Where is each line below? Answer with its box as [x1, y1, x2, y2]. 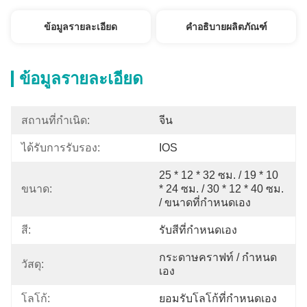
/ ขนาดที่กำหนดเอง [159, 197, 251, 208]
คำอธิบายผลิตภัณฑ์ [185, 21, 267, 32]
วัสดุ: [21, 258, 44, 270]
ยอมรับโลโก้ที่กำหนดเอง [159, 293, 277, 304]
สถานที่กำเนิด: [21, 114, 90, 126]
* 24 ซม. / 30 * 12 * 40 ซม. [159, 183, 284, 195]
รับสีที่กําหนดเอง [159, 224, 237, 236]
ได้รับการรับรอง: [21, 142, 100, 153]
